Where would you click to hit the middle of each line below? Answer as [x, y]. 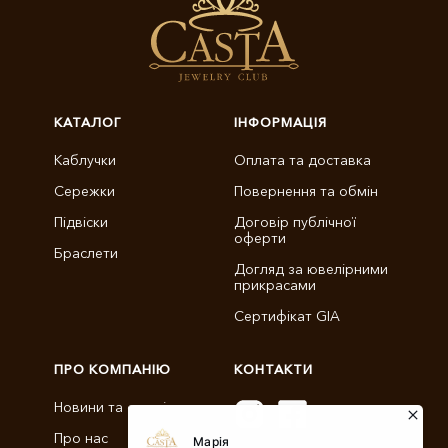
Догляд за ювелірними [311, 269]
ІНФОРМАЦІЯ [280, 122]
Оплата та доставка [302, 160]
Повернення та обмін [306, 191]
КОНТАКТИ [273, 369]
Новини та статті [110, 407]
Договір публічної [295, 222]
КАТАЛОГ [87, 122]
